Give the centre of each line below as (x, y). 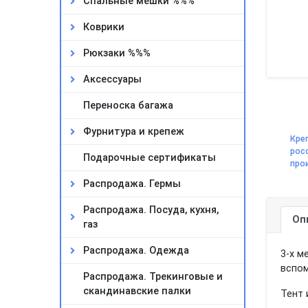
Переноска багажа (128, 106)
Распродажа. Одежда (136, 251)
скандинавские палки (137, 291)
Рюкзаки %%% (117, 53)
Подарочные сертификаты (150, 158)
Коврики (104, 27)
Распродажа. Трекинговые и (153, 277)
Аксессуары (112, 79)
